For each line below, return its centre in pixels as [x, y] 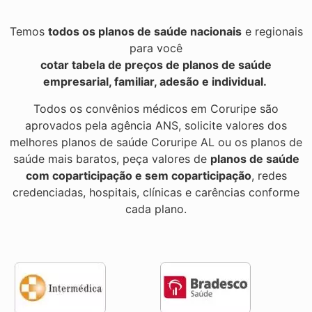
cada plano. [156, 209]
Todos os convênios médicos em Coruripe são [156, 108]
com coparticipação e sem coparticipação [138, 175]
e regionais [272, 32]
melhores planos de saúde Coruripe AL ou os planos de [156, 142]
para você [156, 48]
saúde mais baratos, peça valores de [111, 158]
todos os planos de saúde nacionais [145, 32]
